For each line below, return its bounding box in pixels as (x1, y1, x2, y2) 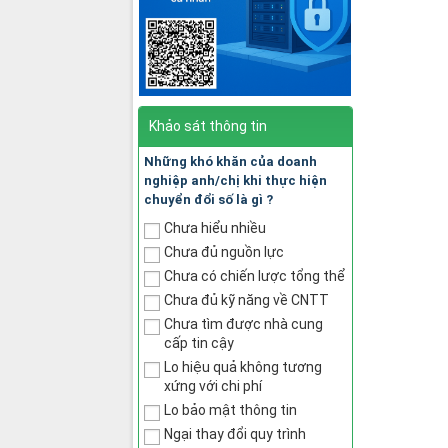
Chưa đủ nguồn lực (164, 243, 284, 260)
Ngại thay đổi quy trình (164, 425, 306, 442)
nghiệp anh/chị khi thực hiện (144, 172, 327, 188)
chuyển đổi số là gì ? (144, 191, 273, 207)
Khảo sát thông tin (149, 117, 267, 134)
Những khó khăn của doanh (144, 153, 317, 169)
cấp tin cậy (164, 334, 234, 351)
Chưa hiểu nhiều (164, 219, 266, 236)
